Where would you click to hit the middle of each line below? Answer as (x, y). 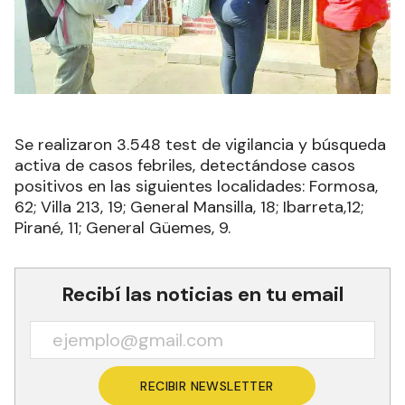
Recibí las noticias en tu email (202, 294)
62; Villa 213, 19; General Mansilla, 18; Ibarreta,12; (189, 207)
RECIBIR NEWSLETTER (207, 386)
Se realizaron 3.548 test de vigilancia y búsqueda (200, 145)
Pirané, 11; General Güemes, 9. (122, 228)
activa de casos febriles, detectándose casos (185, 165)
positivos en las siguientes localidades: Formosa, (196, 186)
